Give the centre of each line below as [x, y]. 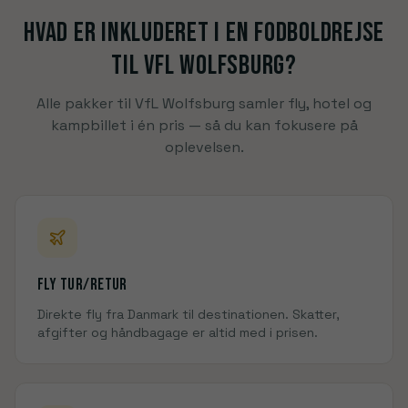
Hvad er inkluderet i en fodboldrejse [204, 33]
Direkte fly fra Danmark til [117, 314]
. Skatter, [312, 314]
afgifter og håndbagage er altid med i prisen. [178, 332]
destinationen [241, 314]
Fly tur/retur [82, 285]
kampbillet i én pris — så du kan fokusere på [204, 125]
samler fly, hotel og [303, 103]
